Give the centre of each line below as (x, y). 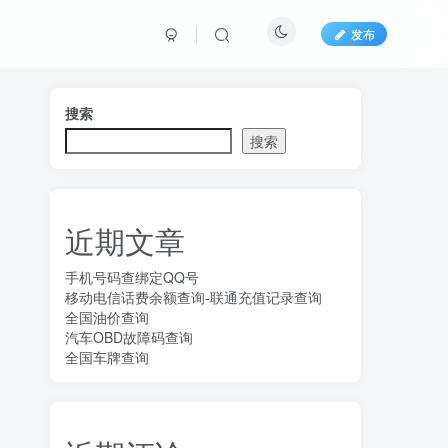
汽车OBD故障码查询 (129, 337)
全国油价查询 (107, 317)
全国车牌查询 (107, 357)
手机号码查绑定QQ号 (132, 277)
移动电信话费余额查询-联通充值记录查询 (193, 297)
